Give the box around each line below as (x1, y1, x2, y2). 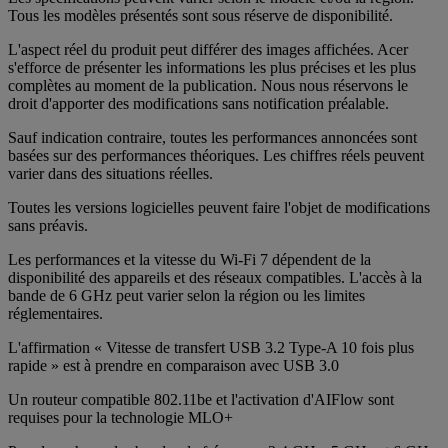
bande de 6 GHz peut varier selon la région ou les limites (8, 286, 365, 304)
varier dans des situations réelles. (8, 164, 213, 182)
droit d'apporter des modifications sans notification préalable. (8, 94, 389, 112)
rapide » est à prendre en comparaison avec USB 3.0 (8, 356, 339, 374)
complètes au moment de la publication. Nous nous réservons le (8, 76, 408, 94)
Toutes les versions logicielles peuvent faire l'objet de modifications (8, 198, 430, 216)
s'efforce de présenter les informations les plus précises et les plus (8, 58, 416, 76)
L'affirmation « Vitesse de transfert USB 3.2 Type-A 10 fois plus (8, 338, 414, 356)
